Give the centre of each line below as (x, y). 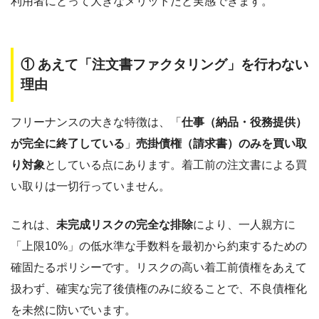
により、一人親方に (244, 224)
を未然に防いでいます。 (73, 310)
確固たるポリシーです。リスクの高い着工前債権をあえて (159, 267)
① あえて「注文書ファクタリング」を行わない (164, 65)
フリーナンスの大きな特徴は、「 (96, 122)
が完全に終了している (68, 143)
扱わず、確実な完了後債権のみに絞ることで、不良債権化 (159, 288)
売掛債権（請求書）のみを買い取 (221, 143)
